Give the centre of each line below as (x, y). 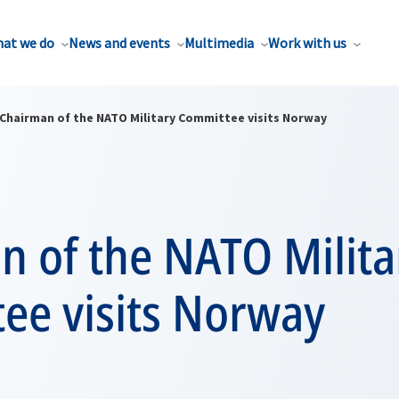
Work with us (307, 43)
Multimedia (219, 43)
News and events (119, 43)
